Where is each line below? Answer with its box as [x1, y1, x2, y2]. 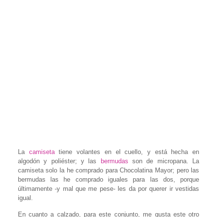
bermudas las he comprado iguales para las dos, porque [17, 175, 200, 183]
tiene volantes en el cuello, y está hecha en [54, 148, 200, 155]
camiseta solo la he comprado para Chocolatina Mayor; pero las [17, 166, 200, 174]
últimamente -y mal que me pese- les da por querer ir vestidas [17, 185, 200, 192]
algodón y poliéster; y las [17, 157, 101, 165]
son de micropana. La [128, 157, 200, 165]
